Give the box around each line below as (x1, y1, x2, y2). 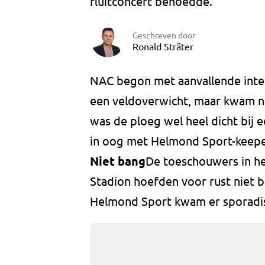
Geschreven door (132, 29, 195, 40)
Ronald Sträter (132, 40, 193, 52)
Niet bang (90, 153, 146, 169)
